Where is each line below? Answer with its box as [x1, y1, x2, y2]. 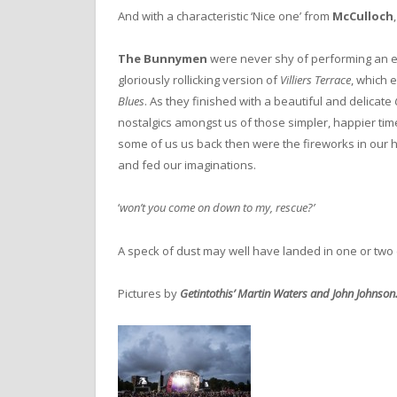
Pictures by [118, 284, 180, 301]
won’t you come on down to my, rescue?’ [120, 199, 315, 216]
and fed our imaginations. [118, 157, 256, 174]
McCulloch [332, 8, 393, 25]
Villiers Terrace [280, 72, 351, 89]
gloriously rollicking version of [118, 72, 280, 89]
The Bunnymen [118, 51, 207, 67]
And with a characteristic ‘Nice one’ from [118, 8, 332, 25]
